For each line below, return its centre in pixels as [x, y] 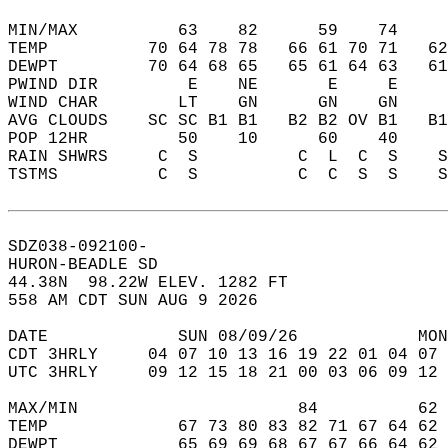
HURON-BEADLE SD [93, 265]
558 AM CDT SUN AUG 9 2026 [143, 301]
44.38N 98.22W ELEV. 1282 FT [158, 283]
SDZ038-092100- [88, 247]
